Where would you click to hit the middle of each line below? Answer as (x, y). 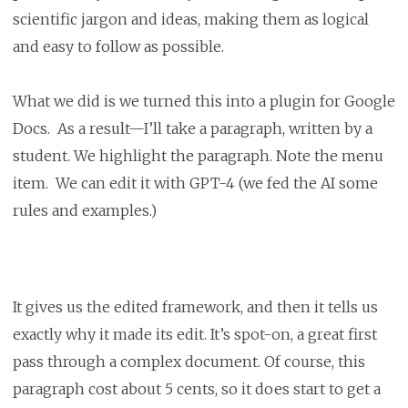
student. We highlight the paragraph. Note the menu (198, 156)
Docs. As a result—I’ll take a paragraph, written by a (192, 129)
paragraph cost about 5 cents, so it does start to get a (196, 389)
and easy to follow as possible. (120, 47)
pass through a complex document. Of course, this (189, 362)
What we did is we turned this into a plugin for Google (204, 102)
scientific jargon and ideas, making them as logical (190, 20)
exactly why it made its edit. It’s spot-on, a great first (194, 335)
